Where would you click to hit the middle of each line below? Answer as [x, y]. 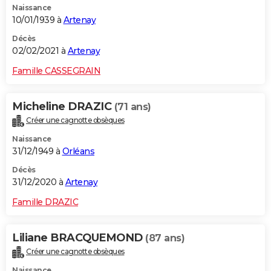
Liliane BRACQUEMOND [79, 238]
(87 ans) [165, 238]
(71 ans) [132, 107]
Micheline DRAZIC [63, 107]
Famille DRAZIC [45, 202]
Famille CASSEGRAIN [56, 71]
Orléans [78, 152]
